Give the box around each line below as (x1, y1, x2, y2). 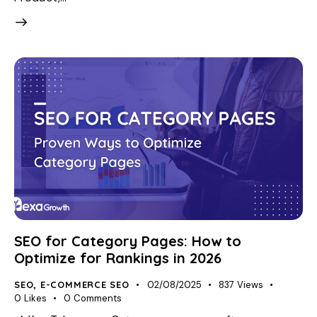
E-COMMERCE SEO (40, 278, 129, 290)
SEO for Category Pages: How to (14, 231, 241, 250)
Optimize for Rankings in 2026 (14, 248, 221, 267)
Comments (73, 292, 122, 304)
